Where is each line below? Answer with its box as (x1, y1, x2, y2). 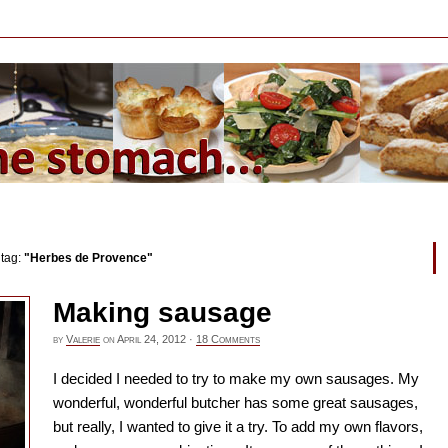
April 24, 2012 (117, 332, 186, 345)
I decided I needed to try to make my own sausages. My (53, 369, 419, 387)
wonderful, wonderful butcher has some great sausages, (53, 393, 418, 411)
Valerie (66, 332, 100, 345)
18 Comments (196, 332, 260, 345)
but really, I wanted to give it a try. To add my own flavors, (53, 417, 423, 435)
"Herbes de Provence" (24, 251, 153, 265)
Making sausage (53, 296, 272, 328)
